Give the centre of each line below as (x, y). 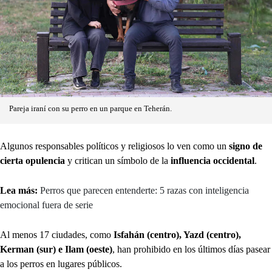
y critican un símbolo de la (119, 160)
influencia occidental (212, 160)
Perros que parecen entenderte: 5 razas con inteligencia (144, 190)
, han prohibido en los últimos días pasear (191, 249)
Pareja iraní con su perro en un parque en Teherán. (90, 108)
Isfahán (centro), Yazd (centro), (177, 234)
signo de (246, 146)
